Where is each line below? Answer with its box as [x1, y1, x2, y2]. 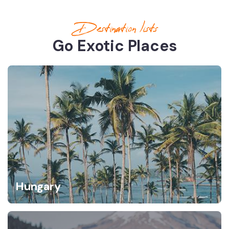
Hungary [15, 179, 61, 194]
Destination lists [79, 22, 158, 35]
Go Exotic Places [52, 36, 177, 56]
